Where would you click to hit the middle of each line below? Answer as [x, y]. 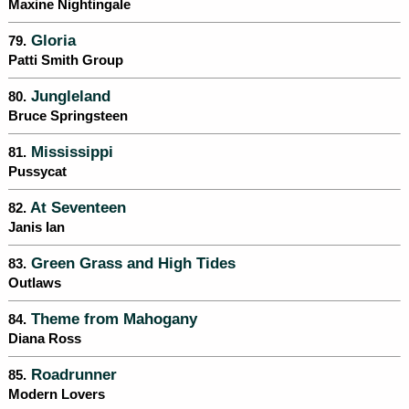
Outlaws [35, 283]
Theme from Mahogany [112, 319]
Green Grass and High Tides [131, 263]
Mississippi [70, 152]
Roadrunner [72, 375]
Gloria [51, 41]
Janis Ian [37, 228]
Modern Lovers [57, 395]
